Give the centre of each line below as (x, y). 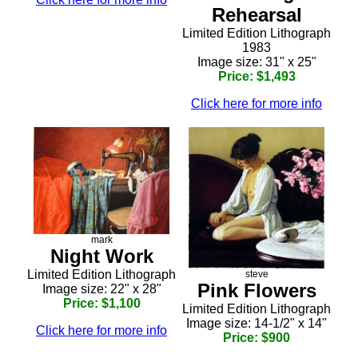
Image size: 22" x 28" (101, 289)
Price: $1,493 (257, 76)
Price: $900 (257, 338)
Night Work (101, 257)
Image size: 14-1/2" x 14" (257, 324)
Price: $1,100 (101, 304)
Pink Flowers (257, 291)
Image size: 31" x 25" (257, 62)
